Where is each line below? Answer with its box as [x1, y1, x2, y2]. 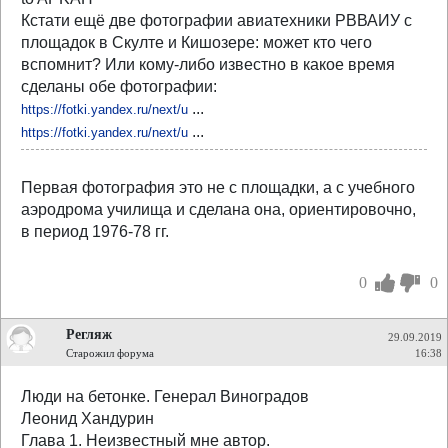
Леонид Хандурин [21, 410, 154, 427]
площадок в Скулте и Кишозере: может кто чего [21, 34, 372, 51]
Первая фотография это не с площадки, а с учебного [21, 179, 415, 196]
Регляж [66, 326, 112, 342]
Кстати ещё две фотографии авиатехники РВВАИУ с [21, 12, 412, 29]
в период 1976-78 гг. [21, 223, 169, 240]
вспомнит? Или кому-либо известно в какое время [21, 56, 395, 73]
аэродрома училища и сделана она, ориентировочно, [21, 201, 416, 218]
